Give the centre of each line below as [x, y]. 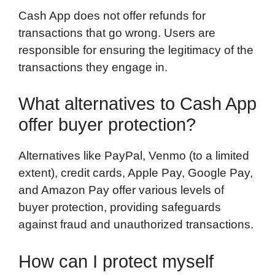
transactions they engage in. [93, 67]
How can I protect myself [116, 261]
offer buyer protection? [107, 125]
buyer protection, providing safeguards [120, 207]
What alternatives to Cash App [137, 104]
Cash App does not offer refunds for [112, 15]
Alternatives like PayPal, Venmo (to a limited [134, 156]
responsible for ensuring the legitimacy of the [136, 50]
